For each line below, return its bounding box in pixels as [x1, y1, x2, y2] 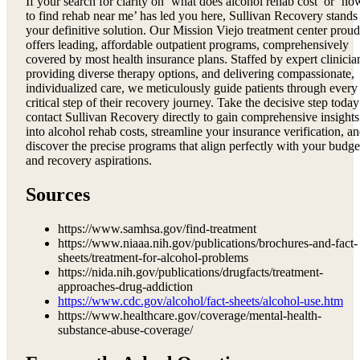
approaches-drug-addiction [58, 279, 193, 293]
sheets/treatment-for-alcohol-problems [58, 250, 248, 264]
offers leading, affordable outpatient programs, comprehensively [26, 37, 349, 51]
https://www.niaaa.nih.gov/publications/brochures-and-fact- [58, 235, 358, 250]
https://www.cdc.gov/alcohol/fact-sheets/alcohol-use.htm [58, 293, 343, 308]
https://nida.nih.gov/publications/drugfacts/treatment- [58, 264, 323, 279]
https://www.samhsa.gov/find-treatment [58, 221, 256, 235]
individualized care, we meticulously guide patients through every [26, 80, 358, 95]
